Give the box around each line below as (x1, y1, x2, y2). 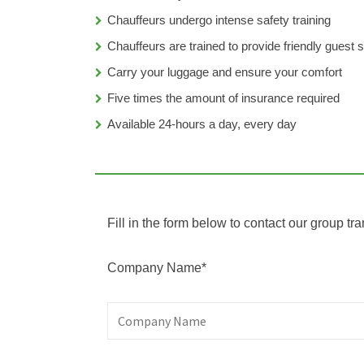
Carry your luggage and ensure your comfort (107, 64, 342, 79)
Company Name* (107, 260, 206, 275)
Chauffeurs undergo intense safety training (107, 12, 331, 27)
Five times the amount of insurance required (107, 90, 340, 105)
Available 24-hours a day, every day (107, 116, 297, 131)
